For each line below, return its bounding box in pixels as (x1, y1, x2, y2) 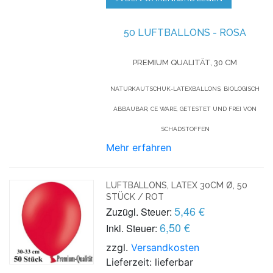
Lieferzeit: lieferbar (106, 255, 194, 268)
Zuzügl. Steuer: (106, 204, 172, 219)
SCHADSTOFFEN (160, 125, 210, 132)
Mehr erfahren (106, 141, 172, 154)
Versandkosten (131, 241, 200, 253)
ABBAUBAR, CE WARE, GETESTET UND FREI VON (113, 105, 257, 112)
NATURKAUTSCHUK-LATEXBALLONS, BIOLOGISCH (110, 85, 260, 92)
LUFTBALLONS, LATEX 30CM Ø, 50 (106, 180, 248, 190)
